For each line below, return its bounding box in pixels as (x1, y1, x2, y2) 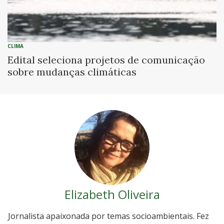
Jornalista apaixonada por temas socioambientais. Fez (8, 210, 209, 222)
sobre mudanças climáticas (7, 65, 136, 78)
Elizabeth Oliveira (64, 186, 160, 203)
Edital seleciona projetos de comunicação (7, 53, 205, 66)
